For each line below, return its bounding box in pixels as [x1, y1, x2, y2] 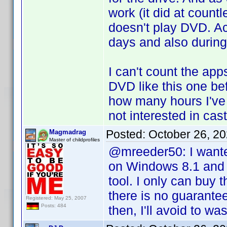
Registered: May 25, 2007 [26, 195, 87, 201]
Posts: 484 [40, 203, 66, 209]
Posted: [106, 128, 148, 141]
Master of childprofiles [49, 137, 100, 142]
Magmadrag [49, 128, 86, 136]
